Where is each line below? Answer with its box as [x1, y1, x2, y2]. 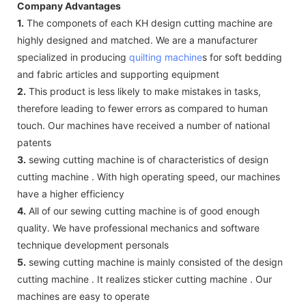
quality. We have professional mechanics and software [17, 221, 260, 234]
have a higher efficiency [17, 187, 124, 199]
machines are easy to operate [17, 290, 150, 302]
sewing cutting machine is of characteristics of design [26, 153, 268, 165]
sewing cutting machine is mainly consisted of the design [26, 255, 283, 268]
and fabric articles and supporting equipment [17, 68, 219, 80]
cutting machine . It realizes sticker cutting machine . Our [17, 273, 272, 285]
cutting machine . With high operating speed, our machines [17, 170, 280, 182]
